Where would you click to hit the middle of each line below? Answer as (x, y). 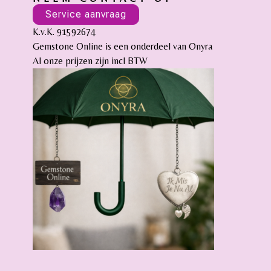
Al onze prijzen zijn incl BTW (90, 60)
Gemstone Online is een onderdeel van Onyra (122, 46)
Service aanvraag (86, 14)
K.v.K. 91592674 (64, 31)
